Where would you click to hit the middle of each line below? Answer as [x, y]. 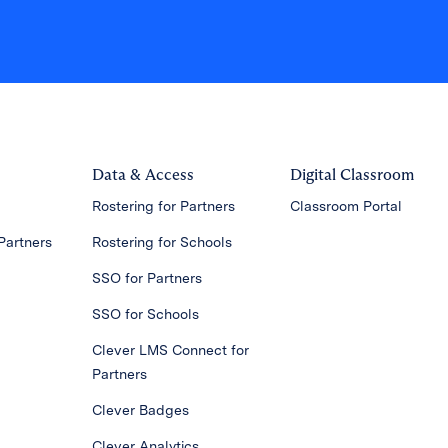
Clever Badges [140, 409]
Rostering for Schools [161, 241]
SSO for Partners [146, 277]
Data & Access [142, 174]
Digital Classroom [352, 174]
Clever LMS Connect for [170, 349]
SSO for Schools [145, 313]
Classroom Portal [346, 205]
